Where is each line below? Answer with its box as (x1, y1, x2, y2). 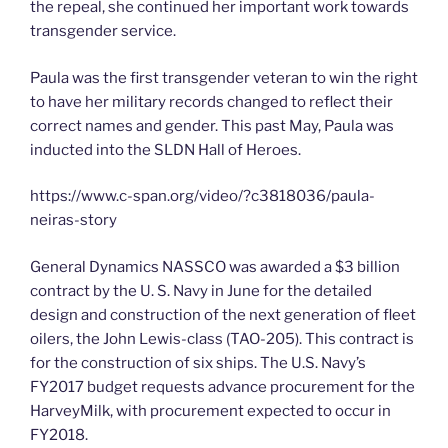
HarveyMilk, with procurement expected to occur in (30, 401, 391, 420)
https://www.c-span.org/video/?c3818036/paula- (30, 187, 375, 206)
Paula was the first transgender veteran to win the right (30, 68, 418, 87)
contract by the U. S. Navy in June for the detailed (30, 281, 372, 300)
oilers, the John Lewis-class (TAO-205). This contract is (30, 329, 414, 348)
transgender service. (30, 22, 176, 41)
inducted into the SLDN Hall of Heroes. (30, 140, 301, 159)
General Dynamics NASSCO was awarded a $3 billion (30, 257, 400, 276)
